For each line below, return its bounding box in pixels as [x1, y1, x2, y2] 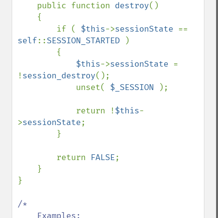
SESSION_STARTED [47, 36, 125, 46]
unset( [76, 82, 110, 92]
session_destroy [22, 71, 95, 81]
